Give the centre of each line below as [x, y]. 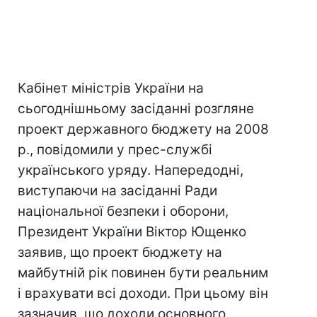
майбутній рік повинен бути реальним [143, 273]
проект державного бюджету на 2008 [143, 129]
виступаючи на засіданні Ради [117, 191]
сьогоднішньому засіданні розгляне [136, 109]
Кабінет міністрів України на [111, 88]
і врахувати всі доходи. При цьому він [143, 293]
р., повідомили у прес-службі [115, 150]
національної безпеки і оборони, [123, 211]
